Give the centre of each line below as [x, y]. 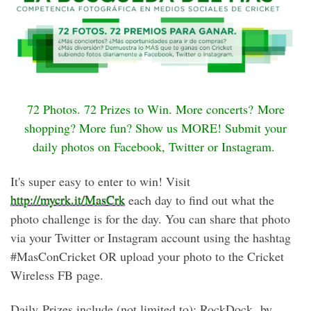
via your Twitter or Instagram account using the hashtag [151, 237]
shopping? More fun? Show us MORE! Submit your [155, 128]
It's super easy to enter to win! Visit [100, 181]
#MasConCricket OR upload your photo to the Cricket [147, 256]
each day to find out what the [200, 200]
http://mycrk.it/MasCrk [68, 200]
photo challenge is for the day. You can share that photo [150, 218]
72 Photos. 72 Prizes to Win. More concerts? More [155, 109]
